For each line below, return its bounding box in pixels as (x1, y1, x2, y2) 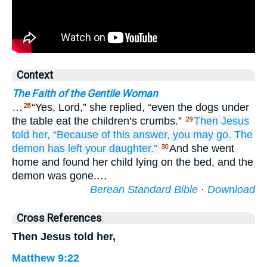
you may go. (173, 129, 231, 141)
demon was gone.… (12, 170, 107, 182)
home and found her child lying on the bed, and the (12, 156, 253, 168)
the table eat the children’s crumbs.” (12, 115, 185, 127)
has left (48, 142, 82, 154)
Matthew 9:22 (12, 252, 79, 264)
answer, (133, 129, 170, 141)
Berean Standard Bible (90, 184, 198, 195)
